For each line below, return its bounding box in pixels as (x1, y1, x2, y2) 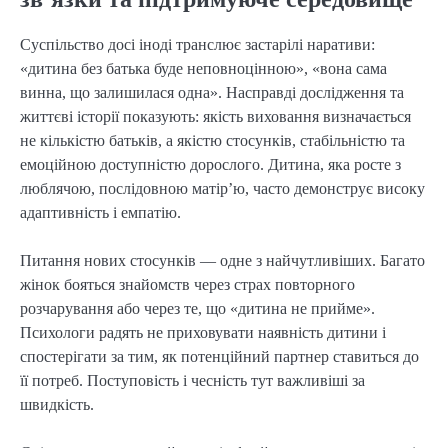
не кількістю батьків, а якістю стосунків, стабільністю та (20, 132, 405, 150)
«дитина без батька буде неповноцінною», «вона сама (20, 60, 387, 78)
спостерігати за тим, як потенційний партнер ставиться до (20, 348, 419, 366)
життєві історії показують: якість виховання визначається (20, 108, 411, 126)
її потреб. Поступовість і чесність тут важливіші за (20, 372, 365, 390)
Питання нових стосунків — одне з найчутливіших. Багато (20, 252, 425, 270)
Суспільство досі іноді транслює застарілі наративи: (20, 36, 375, 54)
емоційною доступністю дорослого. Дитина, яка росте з (20, 156, 401, 174)
